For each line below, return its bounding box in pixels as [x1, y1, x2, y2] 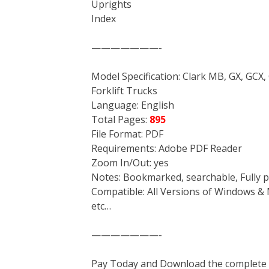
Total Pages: [91, 113, 150, 126]
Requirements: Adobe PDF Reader [91, 142, 242, 155]
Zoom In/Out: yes [91, 156, 169, 169]
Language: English [91, 98, 174, 112]
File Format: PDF [91, 127, 163, 141]
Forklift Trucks [91, 84, 157, 97]
